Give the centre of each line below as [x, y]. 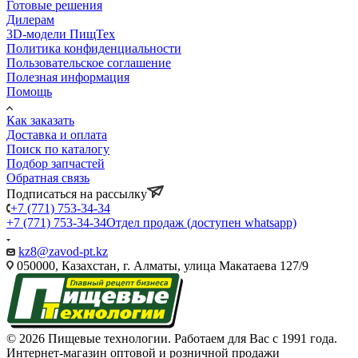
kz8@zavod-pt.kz [63, 251]
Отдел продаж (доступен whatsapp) [201, 222]
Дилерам [30, 19]
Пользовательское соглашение [89, 62]
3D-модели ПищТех [61, 34]
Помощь [29, 91]
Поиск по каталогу [58, 149]
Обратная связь [48, 177]
